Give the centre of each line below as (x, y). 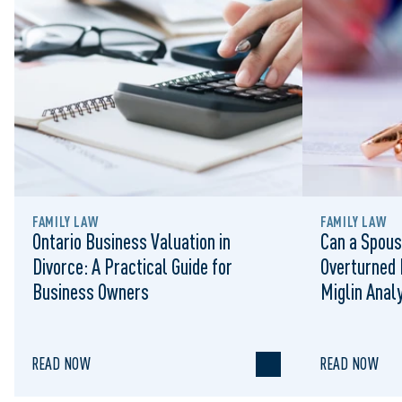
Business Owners (91, 292)
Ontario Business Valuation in (131, 241)
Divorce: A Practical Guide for (132, 267)
